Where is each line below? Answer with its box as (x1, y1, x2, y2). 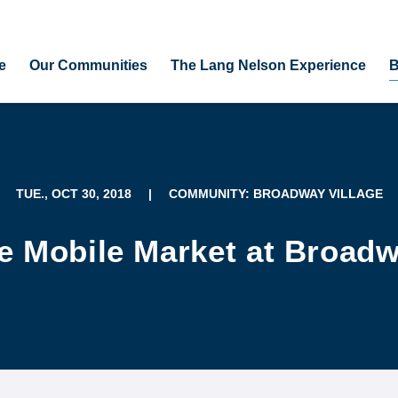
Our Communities (28, 57, 147, 73)
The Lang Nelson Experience (170, 57, 366, 73)
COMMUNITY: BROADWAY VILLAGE (168, 187, 383, 201)
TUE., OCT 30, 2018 (15, 187, 131, 201)
